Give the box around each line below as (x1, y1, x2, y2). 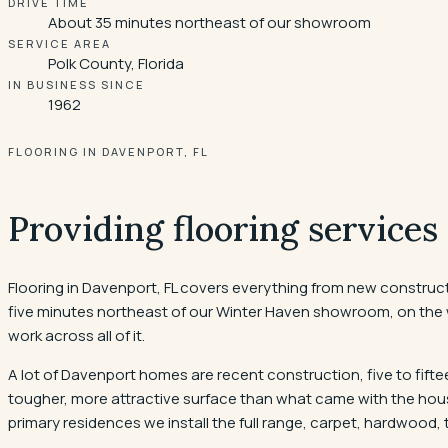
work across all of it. (8, 324, 145, 346)
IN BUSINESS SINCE (8, 77, 145, 92)
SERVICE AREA (8, 36, 111, 51)
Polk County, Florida (48, 53, 184, 74)
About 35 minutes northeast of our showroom (48, 12, 371, 33)
